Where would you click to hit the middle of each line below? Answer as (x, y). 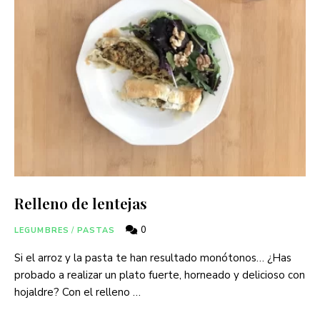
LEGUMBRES (42, 230)
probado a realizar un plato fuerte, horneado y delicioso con (160, 275)
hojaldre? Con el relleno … (77, 292)
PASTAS (96, 230)
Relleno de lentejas (81, 202)
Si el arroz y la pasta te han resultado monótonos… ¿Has (153, 257)
